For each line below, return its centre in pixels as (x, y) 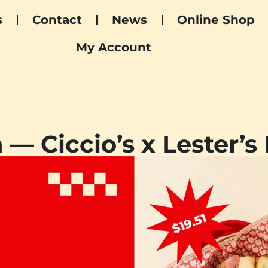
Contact (57, 20)
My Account (114, 47)
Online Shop (216, 20)
